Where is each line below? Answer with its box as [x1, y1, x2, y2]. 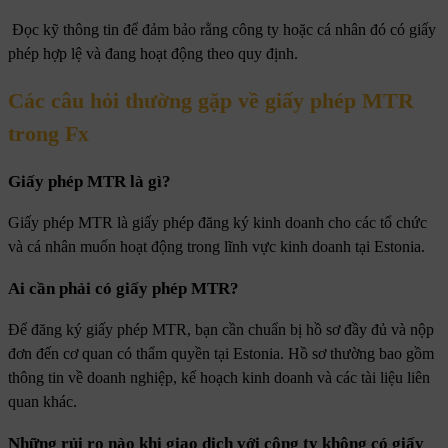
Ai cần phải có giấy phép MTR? [8, 278, 239, 298]
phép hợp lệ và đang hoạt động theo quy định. [8, 45, 298, 63]
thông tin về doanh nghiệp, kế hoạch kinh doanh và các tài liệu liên [8, 368, 430, 386]
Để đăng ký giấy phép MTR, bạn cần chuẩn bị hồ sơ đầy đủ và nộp [8, 320, 434, 338]
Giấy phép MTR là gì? [8, 171, 171, 191]
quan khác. [8, 392, 77, 410]
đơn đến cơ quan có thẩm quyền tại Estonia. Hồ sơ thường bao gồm [8, 344, 434, 362]
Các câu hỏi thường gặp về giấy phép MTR [8, 88, 414, 114]
